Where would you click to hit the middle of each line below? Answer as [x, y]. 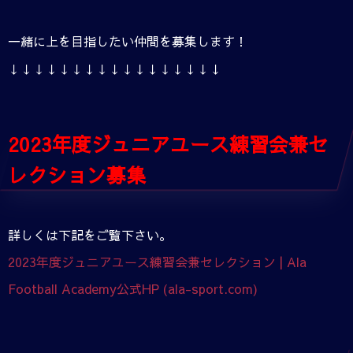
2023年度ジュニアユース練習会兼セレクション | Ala [157, 261]
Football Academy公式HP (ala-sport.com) [133, 288]
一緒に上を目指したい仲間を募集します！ [128, 41]
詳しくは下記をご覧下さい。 [90, 234]
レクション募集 [77, 174]
